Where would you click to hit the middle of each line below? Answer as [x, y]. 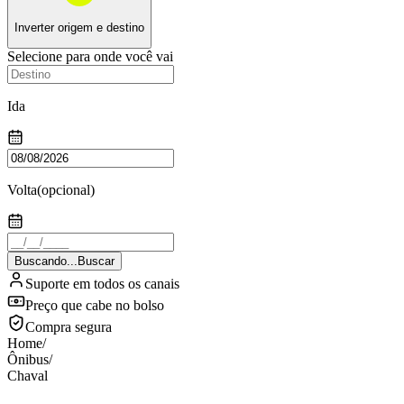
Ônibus [28, 360]
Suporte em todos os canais [102, 284]
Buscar [96, 262]
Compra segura [69, 327]
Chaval [28, 376]
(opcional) [66, 190]
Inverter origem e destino [79, 27]
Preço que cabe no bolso [95, 306]
